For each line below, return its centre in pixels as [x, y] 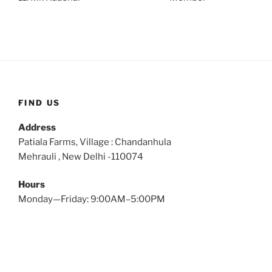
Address [37, 127]
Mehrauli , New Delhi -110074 [81, 156]
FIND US [39, 103]
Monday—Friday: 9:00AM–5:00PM [92, 199]
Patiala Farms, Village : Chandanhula [95, 142]
